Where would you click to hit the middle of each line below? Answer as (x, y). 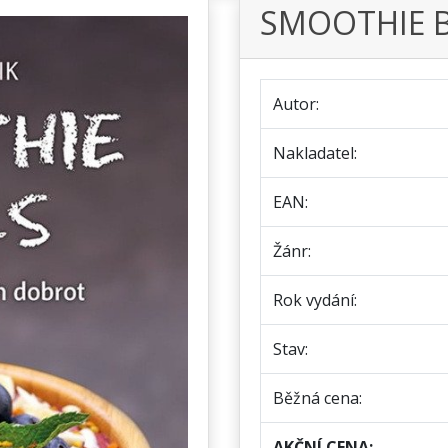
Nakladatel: (315, 153)
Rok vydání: (315, 300)
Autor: (296, 104)
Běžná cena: (317, 398)
